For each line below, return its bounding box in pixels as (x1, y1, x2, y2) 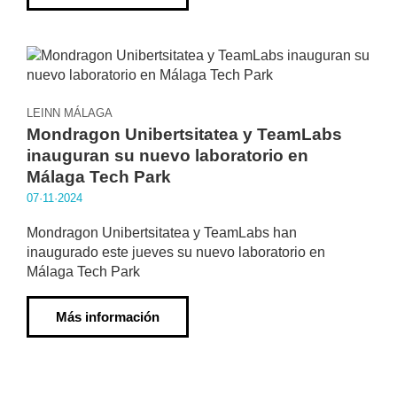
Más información (56, 309, 160, 324)
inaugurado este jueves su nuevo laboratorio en (27, 245, 325, 260)
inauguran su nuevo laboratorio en (27, 146, 308, 165)
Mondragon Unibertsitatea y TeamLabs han (27, 225, 297, 240)
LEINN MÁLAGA (27, 106, 113, 120)
